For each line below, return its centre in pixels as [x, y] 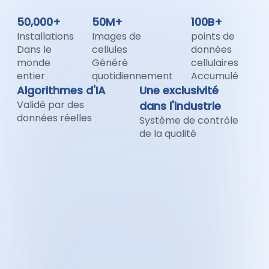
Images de [116, 36]
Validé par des [50, 105]
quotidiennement [132, 76]
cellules [110, 50]
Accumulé [215, 76]
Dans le [34, 50]
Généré [110, 63]
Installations [45, 36]
